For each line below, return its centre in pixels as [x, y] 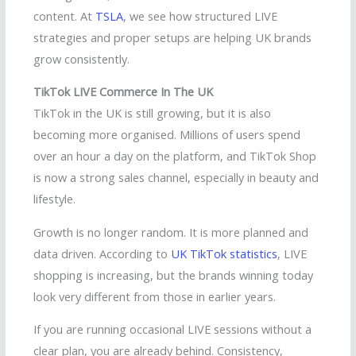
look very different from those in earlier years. [155, 296]
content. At [64, 15]
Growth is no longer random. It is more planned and [171, 232]
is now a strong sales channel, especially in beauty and [176, 178]
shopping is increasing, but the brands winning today [173, 275]
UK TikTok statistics [224, 253]
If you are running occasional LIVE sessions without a [172, 329]
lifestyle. [54, 199]
